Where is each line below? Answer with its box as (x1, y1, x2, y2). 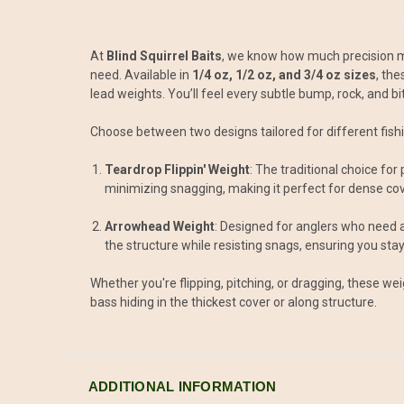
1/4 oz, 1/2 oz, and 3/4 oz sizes (192, 67, 376, 82)
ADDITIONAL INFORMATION (87, 378, 277, 394)
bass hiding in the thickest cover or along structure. (90, 294, 377, 309)
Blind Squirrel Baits (106, 48, 222, 63)
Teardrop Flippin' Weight (105, 161, 251, 177)
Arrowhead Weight (105, 218, 216, 234)
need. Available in (90, 67, 192, 82)
